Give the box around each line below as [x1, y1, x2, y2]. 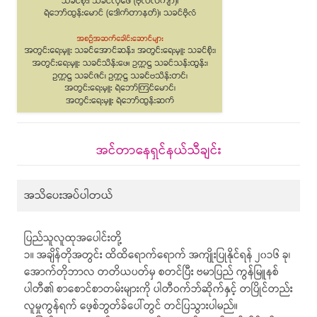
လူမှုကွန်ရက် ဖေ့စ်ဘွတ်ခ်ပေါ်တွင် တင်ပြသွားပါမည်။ [24, 298, 238, 315]
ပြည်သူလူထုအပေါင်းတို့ [24, 230, 122, 247]
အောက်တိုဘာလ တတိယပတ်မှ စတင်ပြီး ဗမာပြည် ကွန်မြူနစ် [24, 264, 279, 281]
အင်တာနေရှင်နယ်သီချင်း [96, 140, 221, 161]
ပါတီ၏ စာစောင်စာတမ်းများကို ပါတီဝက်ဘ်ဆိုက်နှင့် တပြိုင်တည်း [24, 281, 293, 298]
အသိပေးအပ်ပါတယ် [24, 186, 113, 204]
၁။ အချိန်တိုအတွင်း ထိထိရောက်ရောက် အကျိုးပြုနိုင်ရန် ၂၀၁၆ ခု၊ [24, 247, 291, 264]
